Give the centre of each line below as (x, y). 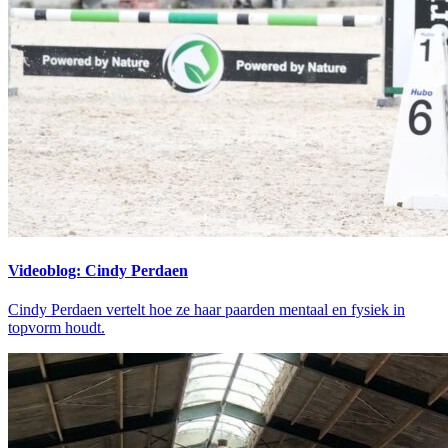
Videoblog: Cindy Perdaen (98, 271)
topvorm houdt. (56, 328)
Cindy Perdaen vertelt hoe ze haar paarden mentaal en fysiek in (206, 310)
